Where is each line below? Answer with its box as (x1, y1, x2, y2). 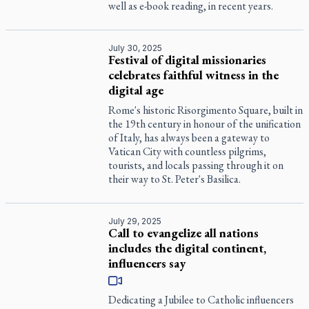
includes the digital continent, (108, 240, 267, 256)
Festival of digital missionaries (108, 52, 267, 68)
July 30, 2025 (108, 43, 163, 53)
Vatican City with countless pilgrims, (108, 144, 267, 159)
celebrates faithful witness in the (108, 67, 279, 83)
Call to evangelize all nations (108, 225, 259, 241)
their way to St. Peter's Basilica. (108, 172, 241, 186)
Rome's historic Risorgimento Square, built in (108, 103, 303, 117)
